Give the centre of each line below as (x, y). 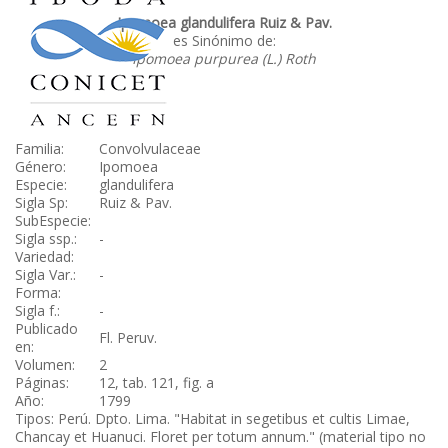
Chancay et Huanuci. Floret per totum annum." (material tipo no (220, 436)
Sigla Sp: (41, 202)
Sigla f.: (37, 310)
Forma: (38, 292)
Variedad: (44, 256)
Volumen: (45, 364)
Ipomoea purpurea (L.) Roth (224, 58)
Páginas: (42, 382)
